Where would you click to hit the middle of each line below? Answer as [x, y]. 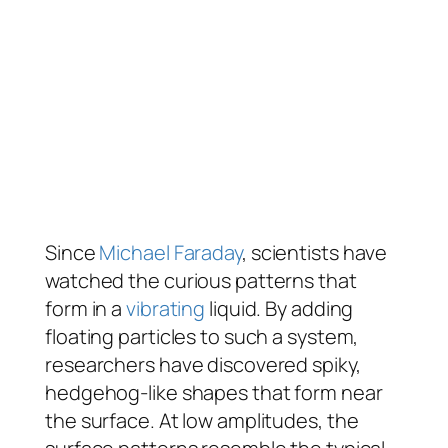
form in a [86, 308]
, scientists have [314, 252]
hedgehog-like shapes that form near [214, 392]
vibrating [166, 308]
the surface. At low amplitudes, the [202, 420]
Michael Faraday [170, 252]
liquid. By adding [279, 308]
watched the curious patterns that [201, 280]
